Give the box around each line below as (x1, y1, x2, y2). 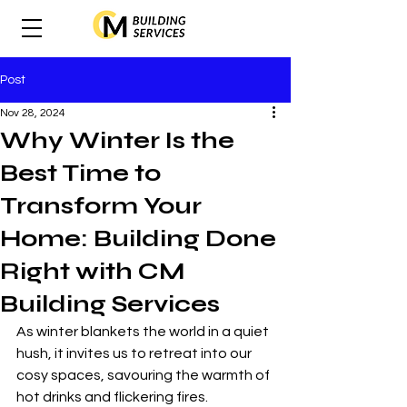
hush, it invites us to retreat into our (16, 346, 254, 361)
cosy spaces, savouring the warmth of (16, 368, 273, 382)
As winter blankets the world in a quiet (16, 324, 272, 339)
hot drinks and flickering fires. (16, 390, 211, 404)
